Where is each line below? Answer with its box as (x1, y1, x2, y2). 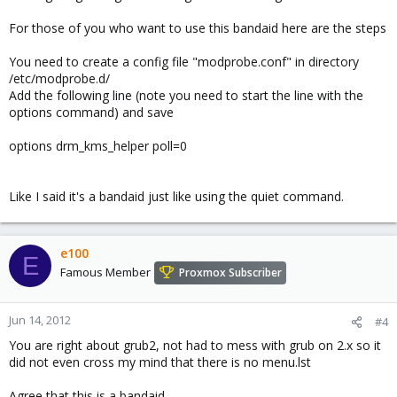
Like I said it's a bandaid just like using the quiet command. (9, 188, 344, 205)
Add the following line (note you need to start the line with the (9, 87, 363, 104)
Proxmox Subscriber (179, 265, 282, 281)
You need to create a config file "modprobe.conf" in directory (9, 53, 359, 70)
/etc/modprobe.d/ (9, 70, 110, 87)
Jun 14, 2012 (9, 312, 71, 328)
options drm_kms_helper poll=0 (9, 137, 187, 154)
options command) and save (9, 104, 174, 121)
